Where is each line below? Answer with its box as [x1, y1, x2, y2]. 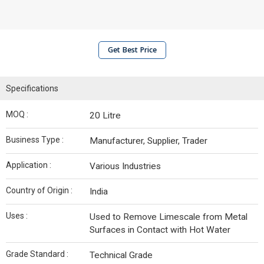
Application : [6, 160, 51, 170]
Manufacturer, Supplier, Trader [90, 136, 207, 146]
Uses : [6, 211, 28, 220]
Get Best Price [107, 45, 157, 55]
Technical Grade [90, 250, 153, 260]
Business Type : [6, 135, 64, 144]
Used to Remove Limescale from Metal [90, 212, 247, 222]
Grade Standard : [6, 249, 68, 259]
